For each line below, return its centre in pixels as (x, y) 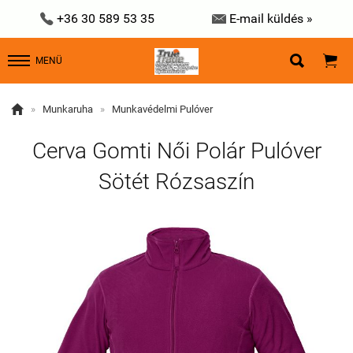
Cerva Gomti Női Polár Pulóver (176, 151)
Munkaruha (68, 109)
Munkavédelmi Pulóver (162, 109)
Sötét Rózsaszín (176, 182)
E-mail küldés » (271, 19)
